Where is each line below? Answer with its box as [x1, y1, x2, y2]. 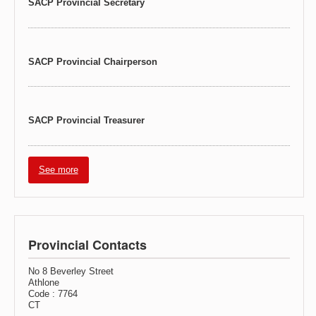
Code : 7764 [28, 288, 78, 299]
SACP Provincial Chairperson [28, 56, 157, 67]
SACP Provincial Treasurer [28, 115, 145, 126]
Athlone [28, 276, 59, 288]
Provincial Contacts [28, 235, 147, 254]
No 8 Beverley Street [28, 265, 114, 276]
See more [38, 164, 78, 175]
